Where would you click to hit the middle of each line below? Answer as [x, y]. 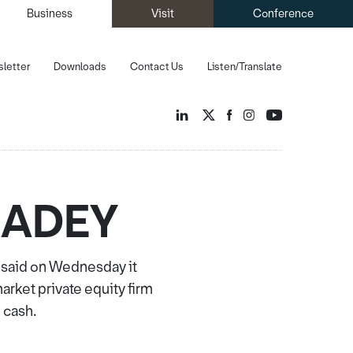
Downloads [80, 67]
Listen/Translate [245, 67]
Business [50, 14]
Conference [283, 14]
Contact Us [157, 67]
